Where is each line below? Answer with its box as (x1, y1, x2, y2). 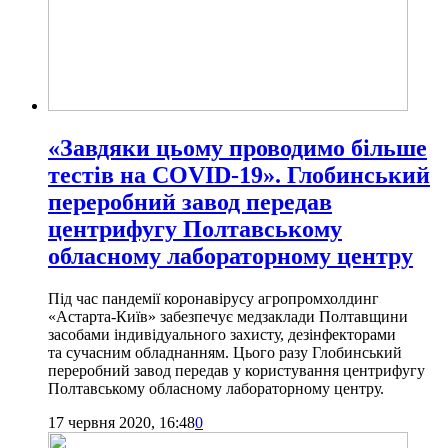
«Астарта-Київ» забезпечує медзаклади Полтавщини (48, 307, 408, 325)
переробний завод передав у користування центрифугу (48, 361, 425, 379)
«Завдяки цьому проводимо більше (48, 134, 427, 161)
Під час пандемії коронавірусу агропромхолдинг (48, 289, 379, 307)
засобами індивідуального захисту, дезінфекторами (48, 325, 396, 343)
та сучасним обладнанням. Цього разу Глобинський (48, 343, 402, 361)
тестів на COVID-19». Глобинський (48, 161, 430, 188)
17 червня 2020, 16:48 (48, 413, 195, 431)
